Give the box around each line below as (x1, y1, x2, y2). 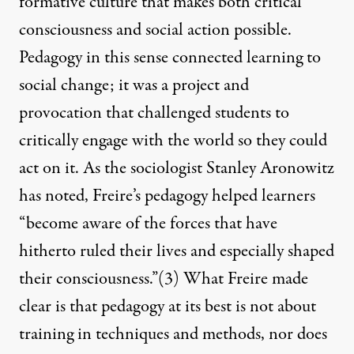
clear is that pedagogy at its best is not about (19, 294, 316, 320)
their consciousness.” (19, 266, 158, 292)
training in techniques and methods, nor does (19, 322, 327, 348)
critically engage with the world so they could (19, 128, 327, 154)
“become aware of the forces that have (19, 211, 277, 237)
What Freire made (179, 266, 308, 292)
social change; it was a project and (19, 73, 249, 99)
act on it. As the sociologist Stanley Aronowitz (19, 156, 334, 182)
